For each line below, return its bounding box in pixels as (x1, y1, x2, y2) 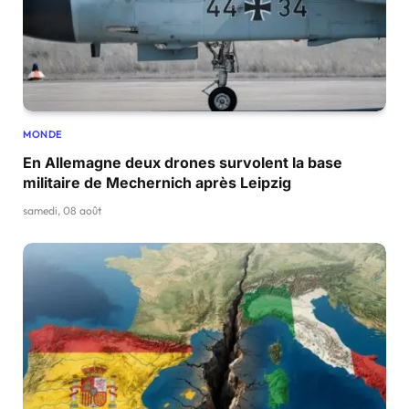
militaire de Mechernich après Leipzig (23, 173, 291, 193)
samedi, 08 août (23, 204, 101, 218)
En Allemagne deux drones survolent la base (23, 153, 342, 173)
